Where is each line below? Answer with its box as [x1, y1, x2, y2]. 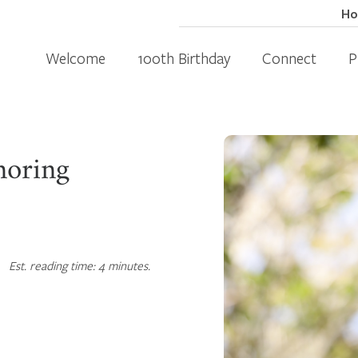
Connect [262, 48, 316, 68]
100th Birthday [137, 48, 230, 68]
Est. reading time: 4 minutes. [9, 257, 150, 273]
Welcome [46, 48, 105, 68]
